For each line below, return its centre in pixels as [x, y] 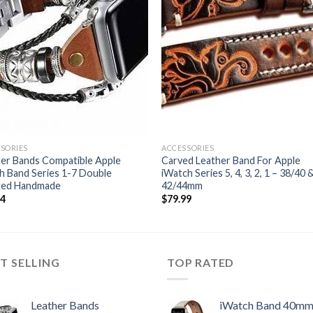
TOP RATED [201, 262]
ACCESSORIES [188, 147]
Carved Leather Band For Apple [231, 160]
